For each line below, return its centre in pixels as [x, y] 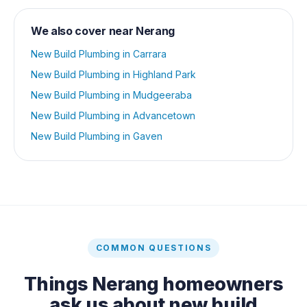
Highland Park [164, 74]
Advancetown [164, 115]
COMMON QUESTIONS [153, 247]
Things [58, 284]
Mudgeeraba [162, 95]
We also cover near [83, 30]
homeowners [221, 284]
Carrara [150, 53]
